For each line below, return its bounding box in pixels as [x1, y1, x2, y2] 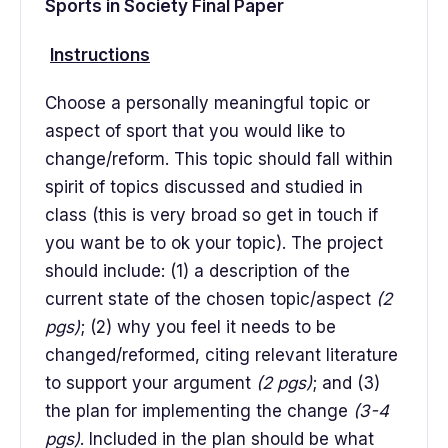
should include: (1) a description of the [45, 261, 350, 282]
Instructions [50, 44, 150, 65]
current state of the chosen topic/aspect [45, 289, 376, 310]
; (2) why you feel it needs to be [80, 317, 336, 338]
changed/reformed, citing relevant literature [45, 345, 398, 366]
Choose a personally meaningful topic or [45, 93, 370, 114]
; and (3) [312, 373, 380, 394]
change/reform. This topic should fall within [45, 149, 393, 170]
